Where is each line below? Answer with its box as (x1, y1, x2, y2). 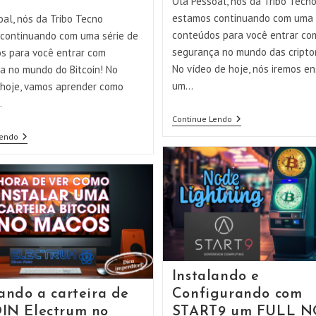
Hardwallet (231, 135, 278, 148)
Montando (231, 112, 274, 126)
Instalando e (171, 269, 260, 284)
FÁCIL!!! (231, 191, 264, 205)
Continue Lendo (171, 113, 232, 124)
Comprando (17, 130, 67, 143)
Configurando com (171, 287, 303, 302)
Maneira (231, 169, 265, 182)
